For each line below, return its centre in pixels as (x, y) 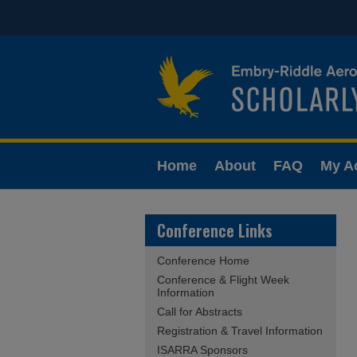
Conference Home (203, 261)
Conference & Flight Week (223, 280)
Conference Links (215, 230)
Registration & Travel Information (240, 331)
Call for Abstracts (200, 312)
